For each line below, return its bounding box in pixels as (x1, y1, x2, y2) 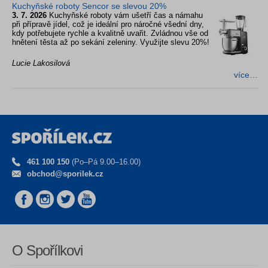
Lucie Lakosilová (12, 58, 70, 68)
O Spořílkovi (12, 242, 83, 258)
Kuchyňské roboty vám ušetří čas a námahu (49, 10, 203, 20)
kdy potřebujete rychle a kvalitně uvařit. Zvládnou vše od (12, 28, 208, 38)
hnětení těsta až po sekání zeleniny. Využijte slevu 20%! (12, 37, 209, 47)
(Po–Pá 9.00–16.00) (69, 157, 141, 166)
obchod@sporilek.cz (27, 169, 103, 178)
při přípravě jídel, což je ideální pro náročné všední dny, (12, 19, 204, 29)
